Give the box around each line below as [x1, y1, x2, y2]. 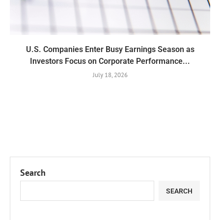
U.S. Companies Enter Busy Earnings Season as [26, 45, 194, 55]
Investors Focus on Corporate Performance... [30, 56, 190, 66]
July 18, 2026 [92, 71, 128, 80]
